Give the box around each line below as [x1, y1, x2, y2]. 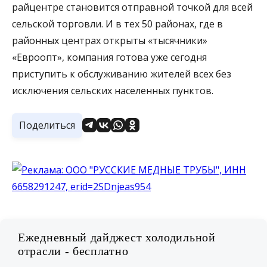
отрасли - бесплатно [18, 244, 129, 257]
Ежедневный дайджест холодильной [18, 230, 216, 244]
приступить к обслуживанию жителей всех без [12, 67, 231, 80]
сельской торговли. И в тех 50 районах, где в [12, 17, 223, 30]
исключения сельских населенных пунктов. [12, 83, 213, 97]
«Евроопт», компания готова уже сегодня [12, 50, 207, 64]
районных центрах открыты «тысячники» [12, 33, 207, 47]
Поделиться [19, 118, 75, 132]
